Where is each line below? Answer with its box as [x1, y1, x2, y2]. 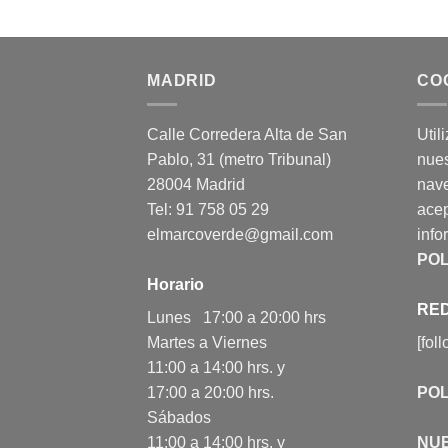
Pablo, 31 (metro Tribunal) [147, 151, 331, 169]
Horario [147, 276, 204, 294]
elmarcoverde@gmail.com [147, 226, 333, 244]
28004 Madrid [147, 176, 245, 194]
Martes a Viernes [147, 334, 267, 352]
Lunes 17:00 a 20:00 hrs [147, 309, 326, 327]
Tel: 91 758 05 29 [147, 201, 269, 219]
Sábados [147, 409, 211, 427]
